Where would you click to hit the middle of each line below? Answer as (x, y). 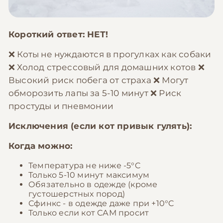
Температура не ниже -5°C (84, 166)
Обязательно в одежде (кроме (93, 185)
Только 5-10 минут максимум (89, 175)
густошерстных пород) (77, 194)
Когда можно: (41, 146)
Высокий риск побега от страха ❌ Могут (99, 80)
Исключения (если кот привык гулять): (100, 126)
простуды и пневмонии (61, 106)
